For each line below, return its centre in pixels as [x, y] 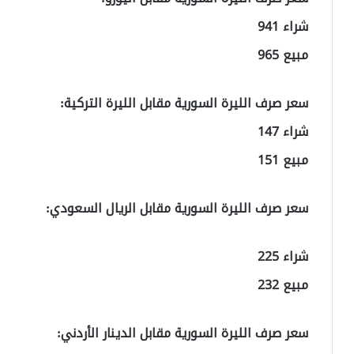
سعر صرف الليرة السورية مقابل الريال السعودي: [177, 209]
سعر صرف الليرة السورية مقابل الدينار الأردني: [183, 333]
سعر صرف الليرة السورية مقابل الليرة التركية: [184, 104]
